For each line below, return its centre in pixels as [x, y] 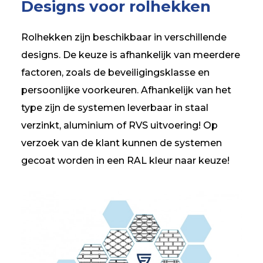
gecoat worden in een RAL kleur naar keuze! [125, 160]
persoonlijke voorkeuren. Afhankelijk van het [126, 90]
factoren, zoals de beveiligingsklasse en [115, 72]
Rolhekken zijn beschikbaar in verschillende [124, 37]
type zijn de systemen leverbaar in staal [114, 107]
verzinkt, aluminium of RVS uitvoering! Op [119, 125]
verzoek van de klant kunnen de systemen [121, 143]
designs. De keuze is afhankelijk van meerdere [130, 55]
